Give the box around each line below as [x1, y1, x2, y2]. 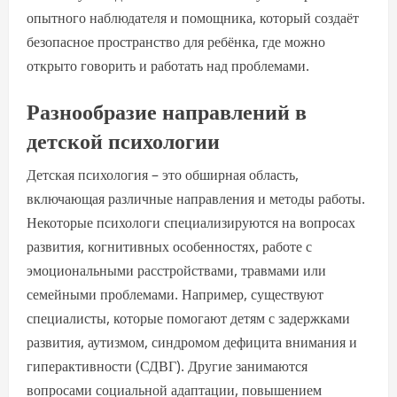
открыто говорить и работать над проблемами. [27, 56, 309, 75]
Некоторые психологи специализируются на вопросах [27, 213, 355, 232]
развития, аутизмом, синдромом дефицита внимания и [27, 332, 357, 352]
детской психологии [27, 123, 220, 155]
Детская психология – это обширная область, [27, 165, 299, 184]
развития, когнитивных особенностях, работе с [27, 237, 312, 256]
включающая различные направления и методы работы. [27, 189, 365, 208]
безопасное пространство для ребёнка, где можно [27, 32, 325, 51]
